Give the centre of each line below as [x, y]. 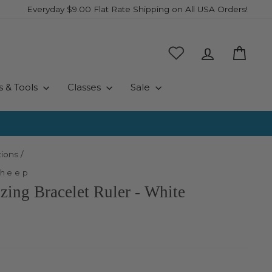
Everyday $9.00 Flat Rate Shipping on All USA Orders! [137, 9]
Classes [85, 87]
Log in [229, 51]
